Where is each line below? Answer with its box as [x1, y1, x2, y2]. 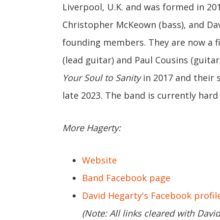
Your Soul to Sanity [62, 72, 140, 83]
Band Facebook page [82, 172, 170, 184]
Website [82, 154, 117, 166]
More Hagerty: [62, 122, 121, 134]
